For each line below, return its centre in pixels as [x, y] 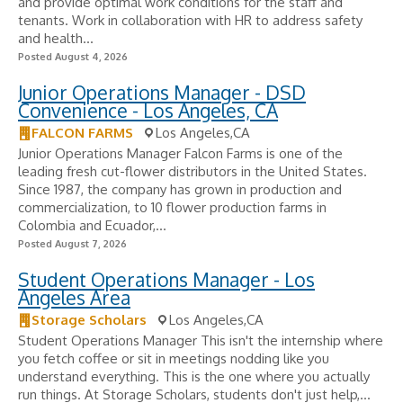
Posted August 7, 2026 [72, 244]
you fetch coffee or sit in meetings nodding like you [174, 358]
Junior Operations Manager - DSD [162, 92]
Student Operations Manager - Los [166, 279]
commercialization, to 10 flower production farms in [172, 207]
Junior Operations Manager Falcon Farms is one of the [180, 153]
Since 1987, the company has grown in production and [180, 189]
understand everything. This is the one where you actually [194, 376]
